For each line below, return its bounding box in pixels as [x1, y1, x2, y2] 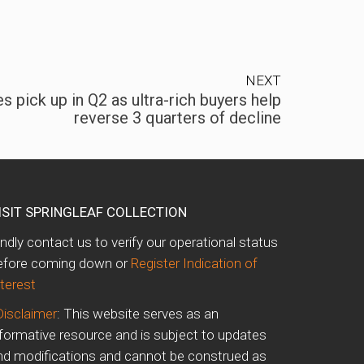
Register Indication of [131, 255, 258, 272]
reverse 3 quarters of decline [74, 108, 281, 128]
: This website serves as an [57, 305, 219, 323]
